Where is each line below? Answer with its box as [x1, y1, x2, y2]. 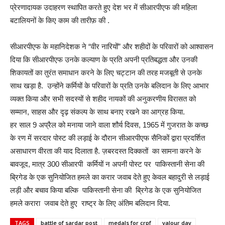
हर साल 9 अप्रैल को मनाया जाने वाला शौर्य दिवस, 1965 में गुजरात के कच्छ [10, 121, 208, 129]
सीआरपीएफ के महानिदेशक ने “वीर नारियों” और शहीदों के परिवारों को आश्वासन [10, 42, 213, 51]
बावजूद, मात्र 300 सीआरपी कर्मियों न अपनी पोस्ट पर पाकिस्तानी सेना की [10, 160, 206, 168]
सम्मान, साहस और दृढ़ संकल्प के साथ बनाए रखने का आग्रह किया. [10, 107, 185, 116]
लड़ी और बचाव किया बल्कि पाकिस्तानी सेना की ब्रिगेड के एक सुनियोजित [10, 186, 201, 194]
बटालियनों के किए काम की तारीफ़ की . [10, 16, 109, 25]
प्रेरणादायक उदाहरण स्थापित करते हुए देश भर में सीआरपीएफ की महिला [10, 3, 197, 12]
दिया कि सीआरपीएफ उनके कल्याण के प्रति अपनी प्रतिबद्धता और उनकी [10, 55, 197, 64]
